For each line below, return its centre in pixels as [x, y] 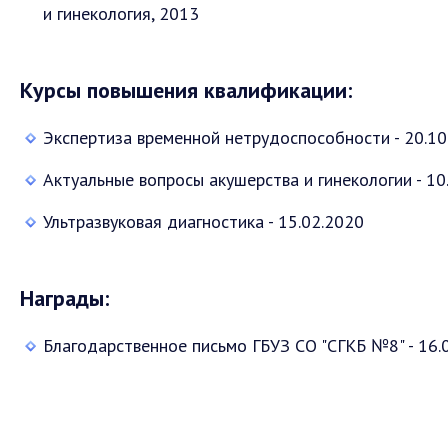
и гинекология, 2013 [121, 14]
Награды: [64, 298]
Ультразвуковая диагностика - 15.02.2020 [203, 222]
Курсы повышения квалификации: [186, 90]
